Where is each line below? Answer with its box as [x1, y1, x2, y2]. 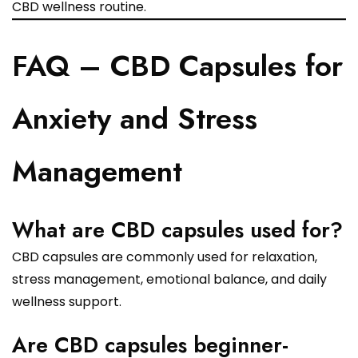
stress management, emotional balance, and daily [12, 270, 327, 289]
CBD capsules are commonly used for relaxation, [12, 248, 317, 267]
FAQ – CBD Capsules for [12, 45, 343, 88]
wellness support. [12, 292, 121, 312]
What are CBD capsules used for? [12, 214, 343, 246]
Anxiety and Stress [12, 97, 257, 141]
